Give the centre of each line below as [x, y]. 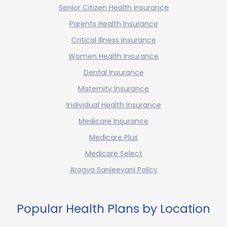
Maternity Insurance [113, 88]
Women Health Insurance [113, 56]
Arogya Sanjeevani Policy [113, 169]
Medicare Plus [113, 137]
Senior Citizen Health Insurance [113, 7]
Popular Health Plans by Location [113, 209]
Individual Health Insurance [113, 105]
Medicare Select [113, 153]
